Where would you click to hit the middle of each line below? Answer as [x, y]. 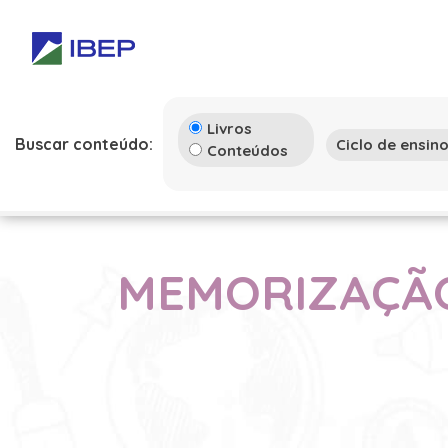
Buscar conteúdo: [84, 144]
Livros [229, 128]
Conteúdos [247, 150]
